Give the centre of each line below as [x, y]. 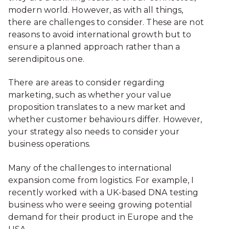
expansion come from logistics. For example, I [101, 180]
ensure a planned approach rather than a [94, 47]
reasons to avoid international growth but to [100, 34]
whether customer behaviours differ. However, [105, 120]
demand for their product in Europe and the [101, 217]
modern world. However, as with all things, [96, 10]
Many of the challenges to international [90, 168]
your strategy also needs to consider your [94, 132]
